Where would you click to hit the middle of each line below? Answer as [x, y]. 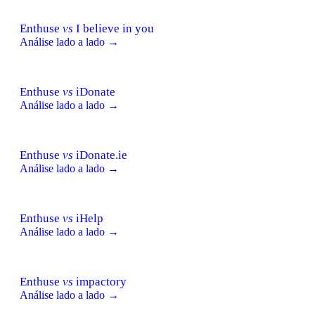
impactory [100, 281]
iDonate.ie [100, 155]
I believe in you [114, 28]
